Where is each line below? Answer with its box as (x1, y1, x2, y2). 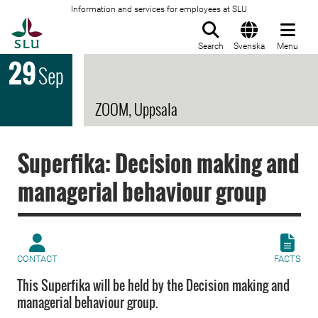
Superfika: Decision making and (18, 146, 300, 180)
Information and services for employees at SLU (71, 4, 247, 14)
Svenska (234, 41, 265, 51)
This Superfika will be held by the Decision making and (17, 276, 290, 295)
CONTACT (17, 253, 57, 264)
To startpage (42, 18, 114, 32)
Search (198, 41, 224, 51)
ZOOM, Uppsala (95, 97, 177, 120)
